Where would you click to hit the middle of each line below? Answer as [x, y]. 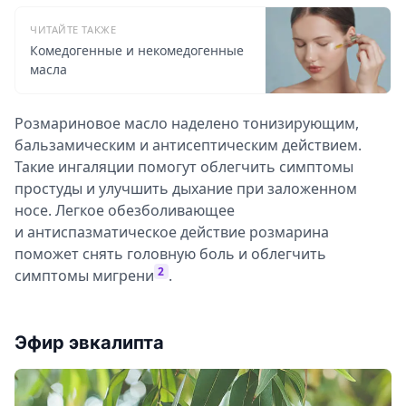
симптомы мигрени [84, 276]
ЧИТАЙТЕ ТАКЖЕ [73, 30]
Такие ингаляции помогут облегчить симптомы [184, 167]
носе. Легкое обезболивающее [125, 211]
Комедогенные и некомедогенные [137, 51]
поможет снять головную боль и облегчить [170, 254]
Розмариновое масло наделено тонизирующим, [187, 124]
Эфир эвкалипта [89, 343]
